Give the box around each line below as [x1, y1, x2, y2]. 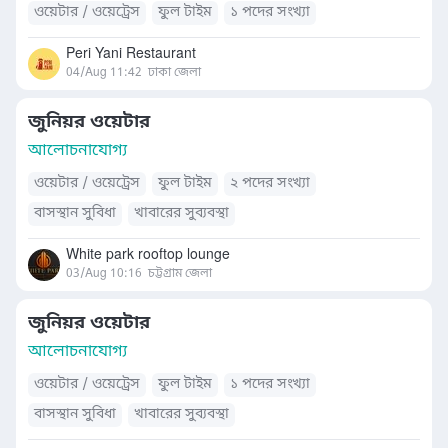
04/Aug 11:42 [66, 65, 142, 81]
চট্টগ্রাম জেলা [148, 266, 212, 282]
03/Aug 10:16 [66, 266, 142, 282]
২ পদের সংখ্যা [230, 174, 310, 193]
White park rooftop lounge [66, 246, 230, 265]
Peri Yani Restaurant [66, 45, 196, 64]
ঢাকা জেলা [148, 65, 201, 81]
